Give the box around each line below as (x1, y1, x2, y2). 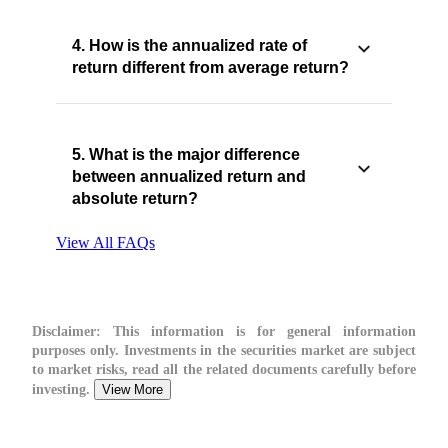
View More (102, 382, 163, 398)
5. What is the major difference (72, 146, 300, 164)
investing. (32, 382, 94, 398)
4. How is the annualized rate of (72, 37, 307, 55)
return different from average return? (72, 59, 349, 77)
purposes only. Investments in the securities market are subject (32, 343, 416, 359)
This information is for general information (101, 324, 416, 340)
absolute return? (72, 190, 198, 208)
